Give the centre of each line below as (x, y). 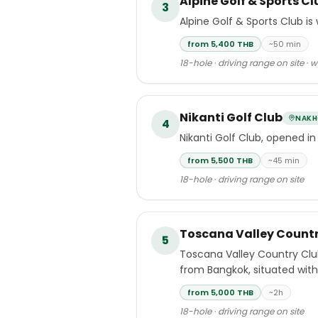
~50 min (285, 44)
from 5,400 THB (220, 44)
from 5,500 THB (220, 160)
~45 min (284, 160)
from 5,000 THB (220, 292)
